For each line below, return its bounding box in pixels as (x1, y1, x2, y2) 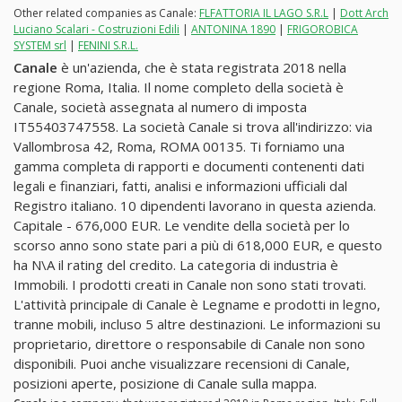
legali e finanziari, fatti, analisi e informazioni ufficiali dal (13, 176, 347, 195)
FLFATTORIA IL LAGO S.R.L (199, 4, 328, 21)
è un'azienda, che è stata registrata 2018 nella (57, 57, 346, 76)
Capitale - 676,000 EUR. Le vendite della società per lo (13, 215, 350, 234)
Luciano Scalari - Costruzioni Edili (13, 21, 179, 37)
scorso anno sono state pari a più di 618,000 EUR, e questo (13, 235, 382, 254)
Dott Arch (340, 4, 389, 21)
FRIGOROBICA (287, 21, 358, 37)
